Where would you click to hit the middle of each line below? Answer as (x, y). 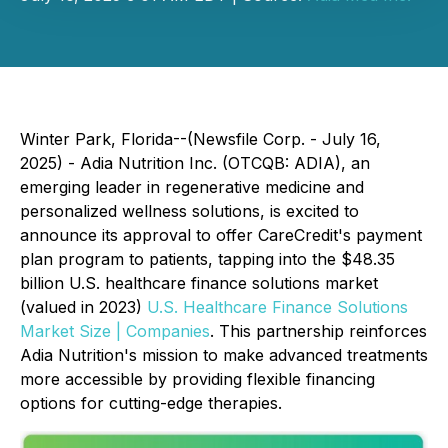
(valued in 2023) (83, 307)
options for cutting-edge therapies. (151, 403)
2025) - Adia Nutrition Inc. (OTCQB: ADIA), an (195, 163)
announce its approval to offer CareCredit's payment (221, 235)
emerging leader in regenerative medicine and (192, 187)
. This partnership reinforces (318, 331)
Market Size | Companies (115, 331)
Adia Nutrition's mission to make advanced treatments (224, 355)
